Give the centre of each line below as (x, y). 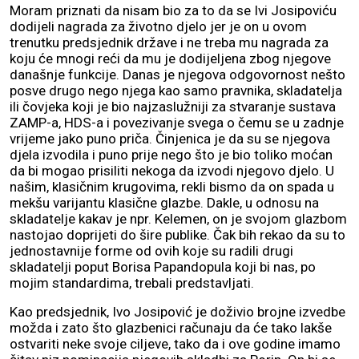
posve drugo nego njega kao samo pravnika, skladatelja (176, 90)
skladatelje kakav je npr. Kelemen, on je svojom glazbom (178, 218)
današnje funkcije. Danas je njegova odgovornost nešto (177, 74)
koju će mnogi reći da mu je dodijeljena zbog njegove (170, 58)
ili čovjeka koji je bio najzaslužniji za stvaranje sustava (173, 106)
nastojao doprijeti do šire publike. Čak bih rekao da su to (177, 234)
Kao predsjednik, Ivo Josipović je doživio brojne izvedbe (177, 311)
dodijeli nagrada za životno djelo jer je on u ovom (158, 26)
